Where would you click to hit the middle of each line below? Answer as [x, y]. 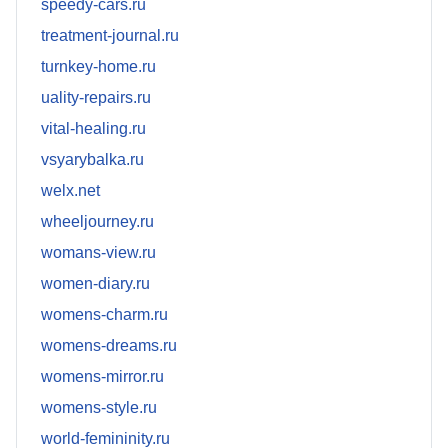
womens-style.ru [99, 408]
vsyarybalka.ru [92, 160]
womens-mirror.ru [102, 377]
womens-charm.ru [104, 315]
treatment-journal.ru [110, 36]
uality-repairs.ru [96, 98]
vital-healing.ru [93, 129]
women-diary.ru [95, 284]
